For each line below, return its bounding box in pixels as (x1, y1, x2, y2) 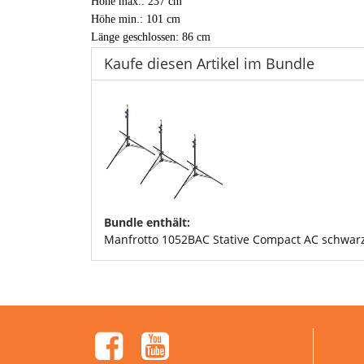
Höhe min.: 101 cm (91, 12, 180, 25)
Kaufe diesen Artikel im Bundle (104, 53, 314, 73)
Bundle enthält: (104, 214, 190, 230)
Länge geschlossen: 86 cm (91, 30, 210, 43)
